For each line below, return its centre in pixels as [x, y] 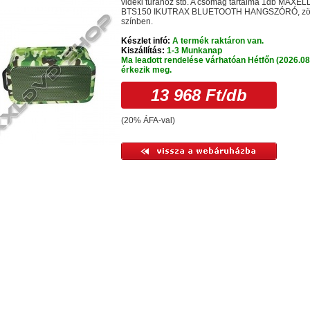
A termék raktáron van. [217, 41]
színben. [137, 21]
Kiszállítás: [143, 51]
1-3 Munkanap [193, 51]
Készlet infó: [146, 41]
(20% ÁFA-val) [148, 120]
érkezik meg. [146, 70]
